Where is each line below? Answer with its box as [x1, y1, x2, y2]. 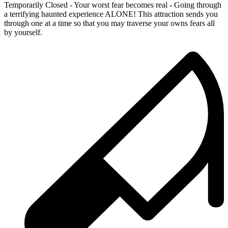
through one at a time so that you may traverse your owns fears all [4, 18, 215, 27]
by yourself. [4, 27, 42, 37]
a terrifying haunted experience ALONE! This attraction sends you [4, 9, 218, 18]
